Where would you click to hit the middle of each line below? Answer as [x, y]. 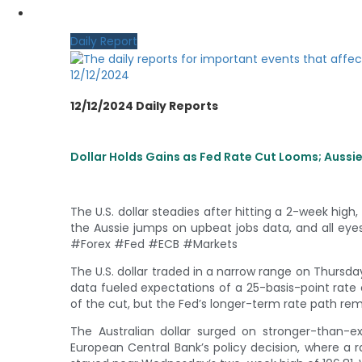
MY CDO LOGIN [74, 14]
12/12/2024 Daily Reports [144, 106]
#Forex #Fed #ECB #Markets [154, 244]
